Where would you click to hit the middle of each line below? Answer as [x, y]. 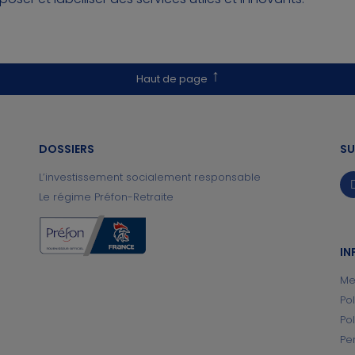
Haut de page [172, 79]
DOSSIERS [67, 149]
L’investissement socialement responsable [150, 177]
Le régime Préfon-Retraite [106, 197]
